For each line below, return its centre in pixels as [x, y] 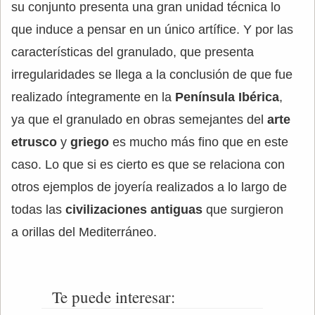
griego [90, 142]
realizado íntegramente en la [93, 97]
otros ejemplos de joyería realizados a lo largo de [149, 187]
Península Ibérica [227, 97]
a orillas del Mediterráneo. [84, 232]
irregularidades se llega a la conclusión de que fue [152, 75]
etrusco [34, 142]
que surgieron [243, 210]
